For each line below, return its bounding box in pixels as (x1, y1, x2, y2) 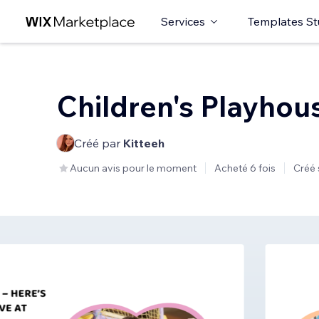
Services (161, 14, 205, 28)
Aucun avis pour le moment (70, 162, 197, 174)
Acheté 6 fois (214, 162, 276, 174)
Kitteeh (123, 136, 164, 150)
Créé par (74, 136, 123, 150)
